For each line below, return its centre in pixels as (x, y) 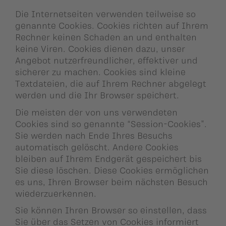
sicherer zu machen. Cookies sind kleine (100, 72)
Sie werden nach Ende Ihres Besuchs (94, 135)
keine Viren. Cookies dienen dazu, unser (100, 49)
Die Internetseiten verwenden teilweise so (105, 14)
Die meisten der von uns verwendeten (96, 112)
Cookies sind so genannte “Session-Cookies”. (111, 123)
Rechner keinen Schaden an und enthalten (106, 37)
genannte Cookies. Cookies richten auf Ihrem (112, 25)
